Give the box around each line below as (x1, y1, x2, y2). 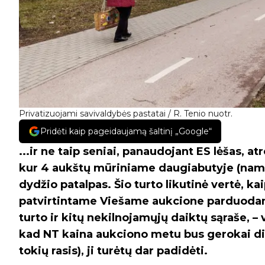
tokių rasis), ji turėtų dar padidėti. (19, 244, 208, 258)
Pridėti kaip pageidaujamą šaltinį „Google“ (40, 126, 212, 137)
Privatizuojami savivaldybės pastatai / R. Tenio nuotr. (19, 108, 232, 119)
